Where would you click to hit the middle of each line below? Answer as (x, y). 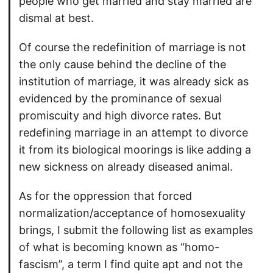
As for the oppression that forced (105, 196)
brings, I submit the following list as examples (136, 230)
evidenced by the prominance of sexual (120, 99)
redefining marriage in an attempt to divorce (133, 133)
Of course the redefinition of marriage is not (133, 48)
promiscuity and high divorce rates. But (120, 116)
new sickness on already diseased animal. (126, 167)
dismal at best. (56, 18)
